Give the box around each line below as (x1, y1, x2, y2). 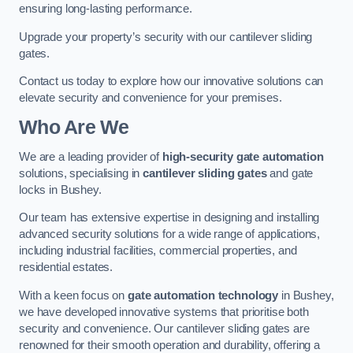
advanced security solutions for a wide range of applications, (19, 228, 321, 241)
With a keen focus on (19, 288, 128, 302)
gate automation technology (127, 288, 279, 302)
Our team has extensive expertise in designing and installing (19, 211, 320, 225)
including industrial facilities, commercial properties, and (19, 244, 297, 258)
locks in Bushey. (19, 183, 102, 196)
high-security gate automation (162, 150, 324, 163)
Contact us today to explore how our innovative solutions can (19, 75, 324, 88)
